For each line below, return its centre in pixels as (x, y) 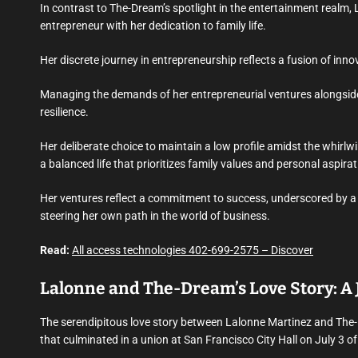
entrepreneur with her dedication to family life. (153, 26)
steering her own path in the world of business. (155, 216)
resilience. (64, 112)
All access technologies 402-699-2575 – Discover (193, 251)
